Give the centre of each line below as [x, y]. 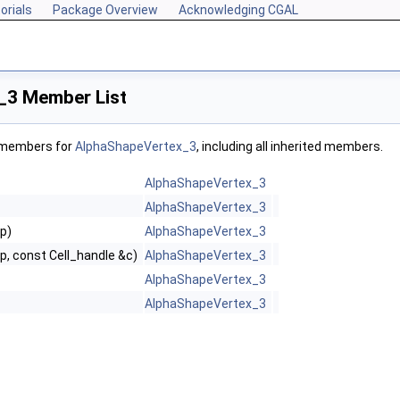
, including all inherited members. [290, 146]
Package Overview [105, 10]
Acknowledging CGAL [238, 10]
